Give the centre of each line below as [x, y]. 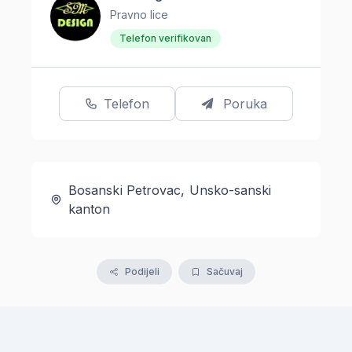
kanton [89, 209]
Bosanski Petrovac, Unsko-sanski [170, 191]
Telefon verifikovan [165, 38]
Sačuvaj [225, 272]
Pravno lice [139, 15]
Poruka [245, 104]
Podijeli [142, 272]
